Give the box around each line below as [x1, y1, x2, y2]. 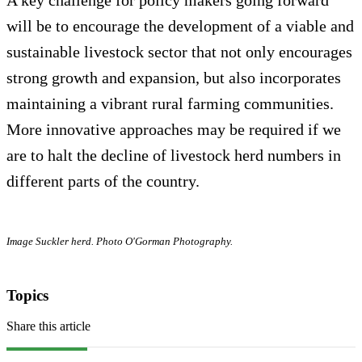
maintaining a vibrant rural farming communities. [6, 94, 334, 112]
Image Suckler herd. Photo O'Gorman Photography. [6, 234, 233, 247]
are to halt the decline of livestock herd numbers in [6, 145, 341, 164]
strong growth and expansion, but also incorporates [6, 68, 341, 86]
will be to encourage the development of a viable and [6, 16, 354, 35]
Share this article [6, 319, 90, 334]
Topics [6, 286, 48, 304]
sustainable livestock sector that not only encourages [6, 42, 352, 61]
